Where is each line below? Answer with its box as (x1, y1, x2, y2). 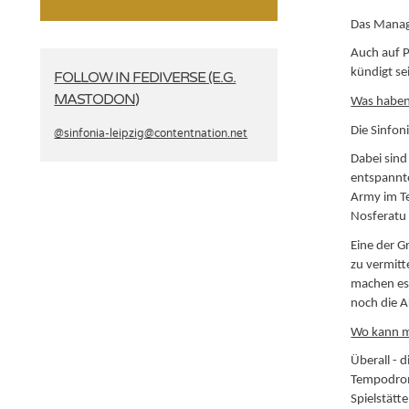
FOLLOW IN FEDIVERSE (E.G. (54, 68, 236, 87)
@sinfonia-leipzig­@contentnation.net (54, 127, 248, 141)
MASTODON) (54, 90, 140, 109)
